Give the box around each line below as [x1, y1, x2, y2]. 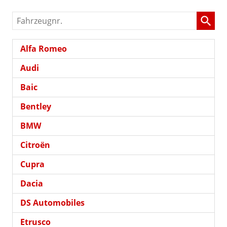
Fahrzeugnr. [12, 12, 61, 24]
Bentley [20, 100, 51, 112]
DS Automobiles [20, 197, 85, 208]
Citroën [20, 139, 50, 150]
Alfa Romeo [20, 43, 67, 54]
